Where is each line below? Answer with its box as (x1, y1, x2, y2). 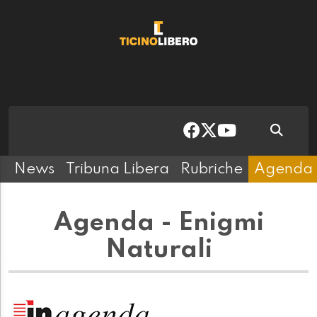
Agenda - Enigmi (53, 210, 264, 236)
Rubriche (180, 161, 243, 178)
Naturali (105, 237, 212, 263)
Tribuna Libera (66, 161, 169, 178)
